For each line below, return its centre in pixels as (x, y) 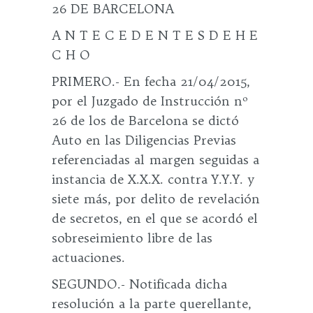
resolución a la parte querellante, (152, 304)
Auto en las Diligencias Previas (144, 140)
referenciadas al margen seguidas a (155, 160)
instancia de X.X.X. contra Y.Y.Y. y (153, 179)
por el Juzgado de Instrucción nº (150, 101)
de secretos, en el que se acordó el (155, 218)
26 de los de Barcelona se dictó (145, 121)
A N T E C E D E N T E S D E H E (155, 35)
